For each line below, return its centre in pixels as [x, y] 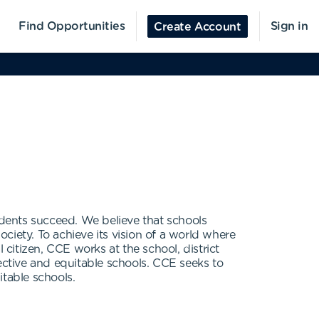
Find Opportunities [72, 26]
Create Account [198, 27]
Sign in [289, 26]
